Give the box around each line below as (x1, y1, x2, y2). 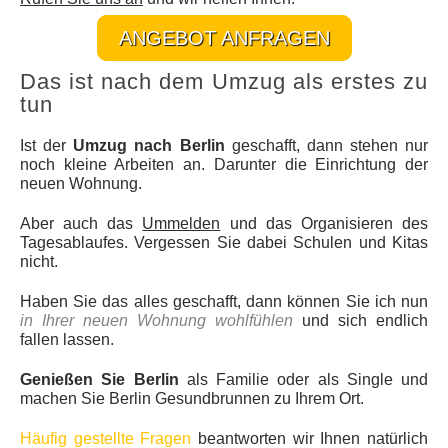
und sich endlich (293, 312, 428, 330)
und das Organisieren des (220, 215, 429, 233)
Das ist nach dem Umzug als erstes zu (20, 69, 428, 95)
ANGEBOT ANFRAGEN (118, 27, 330, 50)
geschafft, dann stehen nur (224, 137, 428, 155)
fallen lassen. (20, 331, 114, 349)
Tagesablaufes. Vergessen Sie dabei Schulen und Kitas (20, 234, 428, 252)
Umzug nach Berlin (73, 137, 225, 155)
